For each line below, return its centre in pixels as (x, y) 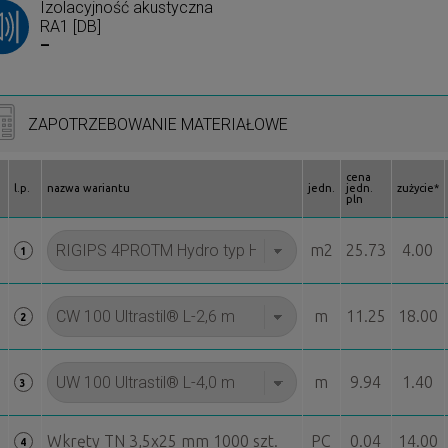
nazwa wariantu (88, 188)
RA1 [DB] (70, 27)
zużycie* (417, 188)
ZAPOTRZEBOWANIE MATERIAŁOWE (158, 124)
